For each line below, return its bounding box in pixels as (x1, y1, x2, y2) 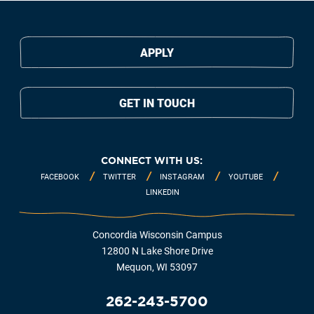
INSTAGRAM (160, 172, 205, 182)
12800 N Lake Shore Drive (101, 245, 213, 257)
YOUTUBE (228, 172, 263, 182)
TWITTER (103, 172, 136, 182)
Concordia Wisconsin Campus (92, 229, 222, 241)
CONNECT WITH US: (101, 155, 203, 167)
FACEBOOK (41, 172, 79, 182)
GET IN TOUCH (119, 96, 195, 110)
